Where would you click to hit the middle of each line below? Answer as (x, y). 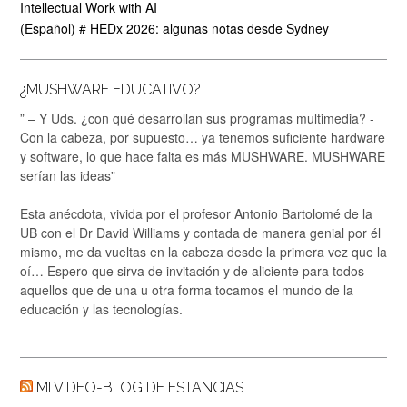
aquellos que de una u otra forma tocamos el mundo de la (187, 290)
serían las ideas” (68, 175)
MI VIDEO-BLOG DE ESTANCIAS (140, 387)
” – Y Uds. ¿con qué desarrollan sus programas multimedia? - (197, 118)
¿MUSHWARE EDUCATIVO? (110, 89)
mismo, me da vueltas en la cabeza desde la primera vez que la (203, 252)
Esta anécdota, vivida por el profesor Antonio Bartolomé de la (196, 213)
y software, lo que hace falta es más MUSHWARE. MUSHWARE (203, 156)
